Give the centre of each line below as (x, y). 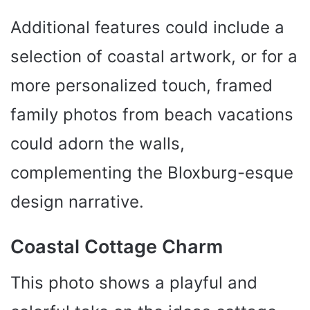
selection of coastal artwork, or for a (154, 56)
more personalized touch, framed (142, 85)
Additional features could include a (147, 27)
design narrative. (77, 201)
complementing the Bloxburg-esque (152, 172)
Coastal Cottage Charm (117, 246)
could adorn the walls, (98, 143)
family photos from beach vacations (152, 114)
